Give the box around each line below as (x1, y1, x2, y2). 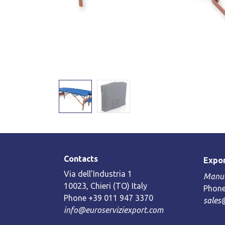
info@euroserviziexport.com (64, 205, 163, 215)
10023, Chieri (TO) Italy (64, 181, 147, 191)
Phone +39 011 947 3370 (64, 193, 153, 203)
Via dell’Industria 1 (64, 169, 132, 179)
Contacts (64, 154, 98, 164)
